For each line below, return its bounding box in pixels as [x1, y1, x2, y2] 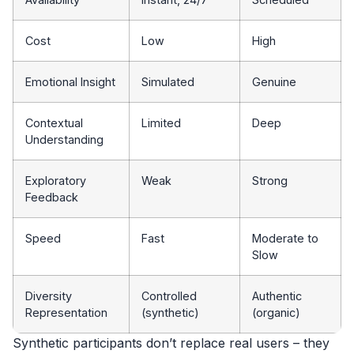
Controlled [141, 288, 197, 303]
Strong [252, 173, 288, 187]
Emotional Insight [25, 74, 115, 88]
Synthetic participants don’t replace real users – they [13, 334, 330, 351]
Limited [141, 115, 181, 130]
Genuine [252, 74, 296, 88]
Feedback [25, 190, 78, 204]
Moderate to [252, 231, 318, 245]
